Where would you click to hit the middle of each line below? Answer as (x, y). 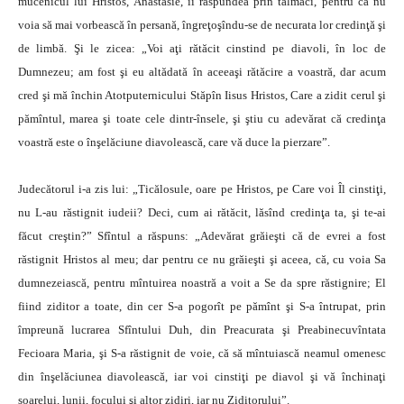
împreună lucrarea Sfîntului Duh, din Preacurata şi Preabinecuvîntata (202, 330)
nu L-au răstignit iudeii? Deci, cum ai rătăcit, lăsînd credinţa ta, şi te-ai (202, 212)
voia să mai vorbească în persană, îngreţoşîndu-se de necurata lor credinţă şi (202, 25)
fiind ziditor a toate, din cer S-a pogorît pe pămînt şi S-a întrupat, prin (202, 306)
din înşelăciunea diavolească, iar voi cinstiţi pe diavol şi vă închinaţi (202, 376)
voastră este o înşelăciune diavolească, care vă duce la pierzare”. (174, 142)
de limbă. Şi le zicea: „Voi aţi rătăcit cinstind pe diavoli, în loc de (202, 48)
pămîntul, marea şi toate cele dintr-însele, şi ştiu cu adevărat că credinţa (202, 119)
